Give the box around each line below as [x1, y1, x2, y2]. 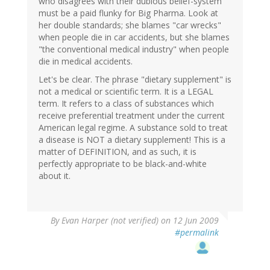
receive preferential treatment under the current [39, 110, 225, 122]
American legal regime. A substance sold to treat [39, 122, 228, 134]
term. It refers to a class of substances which [39, 98, 214, 110]
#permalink [175, 227, 219, 239]
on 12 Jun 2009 [159, 215, 219, 227]
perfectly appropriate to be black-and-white [39, 158, 207, 170]
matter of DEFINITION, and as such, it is [39, 146, 196, 158]
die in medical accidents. [39, 55, 133, 67]
